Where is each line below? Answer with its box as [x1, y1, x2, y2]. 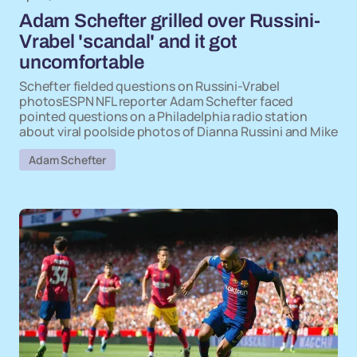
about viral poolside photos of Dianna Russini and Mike [19, 123, 338, 140]
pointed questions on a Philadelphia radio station [19, 108, 308, 125]
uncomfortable [19, 52, 144, 73]
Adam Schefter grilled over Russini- [19, 10, 320, 31]
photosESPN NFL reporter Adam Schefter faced [19, 92, 294, 110]
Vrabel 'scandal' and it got [19, 31, 237, 52]
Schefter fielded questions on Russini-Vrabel [19, 77, 280, 95]
